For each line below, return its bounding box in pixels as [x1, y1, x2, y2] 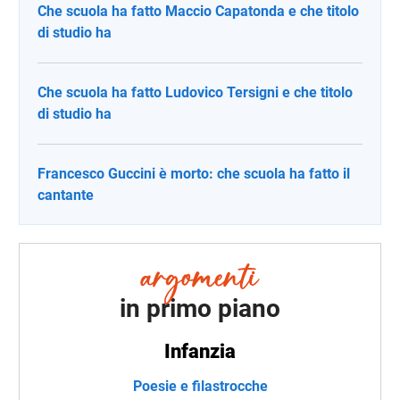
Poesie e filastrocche [132, 378, 268, 396]
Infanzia [164, 340, 236, 363]
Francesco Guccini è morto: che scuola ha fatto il [37, 164, 350, 182]
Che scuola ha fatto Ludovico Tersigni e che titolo [37, 83, 353, 101]
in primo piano [120, 294, 280, 324]
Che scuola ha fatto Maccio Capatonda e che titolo [37, 2, 359, 20]
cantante [37, 186, 94, 204]
